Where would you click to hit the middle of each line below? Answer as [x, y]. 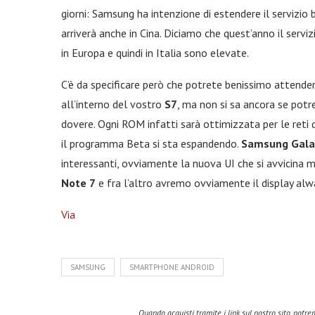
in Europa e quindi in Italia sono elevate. [155, 53]
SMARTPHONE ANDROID [172, 267]
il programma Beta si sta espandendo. [151, 143]
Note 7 [78, 183]
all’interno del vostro [113, 104]
